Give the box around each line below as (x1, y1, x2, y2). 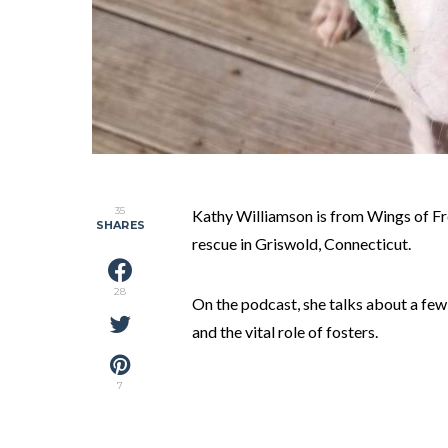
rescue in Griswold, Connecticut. (192, 234, 411, 253)
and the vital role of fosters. (192, 322, 378, 341)
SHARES (96, 218, 145, 232)
